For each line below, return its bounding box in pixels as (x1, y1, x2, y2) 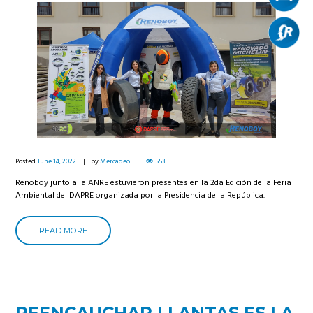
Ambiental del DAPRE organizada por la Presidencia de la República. (15, 188, 265, 203)
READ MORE (39, 225, 88, 235)
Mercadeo (100, 156, 131, 168)
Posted (15, 156, 38, 168)
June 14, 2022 (37, 156, 77, 168)
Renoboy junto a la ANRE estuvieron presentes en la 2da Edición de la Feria (15, 175, 292, 190)
